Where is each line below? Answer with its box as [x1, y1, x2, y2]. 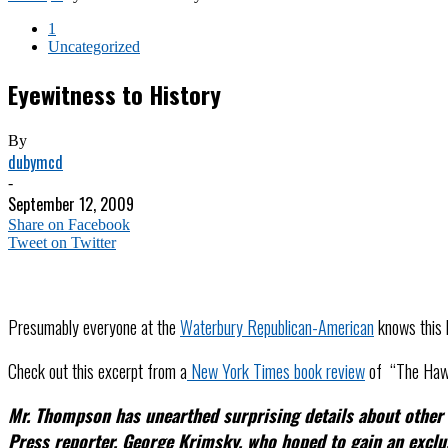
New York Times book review [187, 357, 365, 384]
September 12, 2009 [8, 191, 134, 216]
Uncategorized [48, 38, 140, 55]
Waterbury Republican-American [180, 313, 374, 340]
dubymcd [8, 149, 63, 174]
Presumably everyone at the [8, 313, 180, 340]
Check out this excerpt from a [8, 357, 187, 384]
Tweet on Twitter [8, 233, 116, 251]
